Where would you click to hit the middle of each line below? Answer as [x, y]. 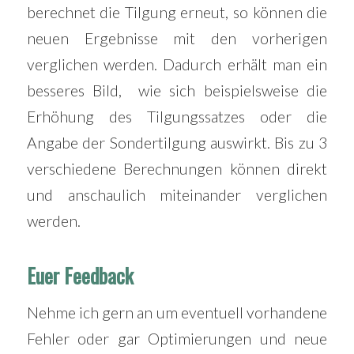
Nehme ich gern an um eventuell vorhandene [177, 313]
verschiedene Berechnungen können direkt [177, 168]
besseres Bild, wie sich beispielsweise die [177, 90]
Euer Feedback [80, 275]
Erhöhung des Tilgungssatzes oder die [177, 116]
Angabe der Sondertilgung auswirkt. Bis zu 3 [177, 142]
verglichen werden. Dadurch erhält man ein [177, 64]
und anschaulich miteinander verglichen [177, 194]
